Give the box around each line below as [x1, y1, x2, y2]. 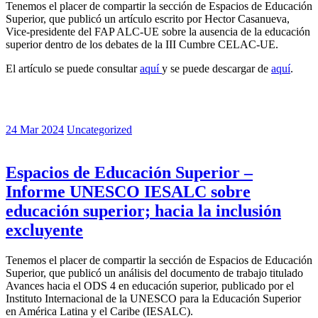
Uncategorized [67, 124, 132, 136]
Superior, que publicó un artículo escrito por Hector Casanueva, [6, 13, 290, 26]
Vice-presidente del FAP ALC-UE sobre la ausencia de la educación [6, 26, 310, 38]
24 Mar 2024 [6, 124, 64, 136]
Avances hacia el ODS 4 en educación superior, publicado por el [6, 280, 294, 292]
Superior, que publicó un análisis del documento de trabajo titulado [6, 267, 303, 280]
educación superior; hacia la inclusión [6, 202, 281, 221]
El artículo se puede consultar [6, 62, 140, 75]
